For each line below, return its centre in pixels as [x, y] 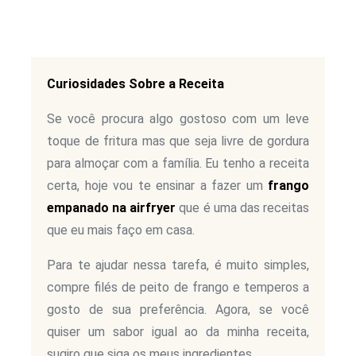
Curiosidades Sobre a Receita [135, 84]
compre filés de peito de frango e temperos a [178, 288]
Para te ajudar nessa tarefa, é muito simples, [178, 265]
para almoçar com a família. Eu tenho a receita [178, 164]
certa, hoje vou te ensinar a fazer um [157, 186]
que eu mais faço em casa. [121, 230]
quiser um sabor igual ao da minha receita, [178, 332]
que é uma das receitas [243, 208]
